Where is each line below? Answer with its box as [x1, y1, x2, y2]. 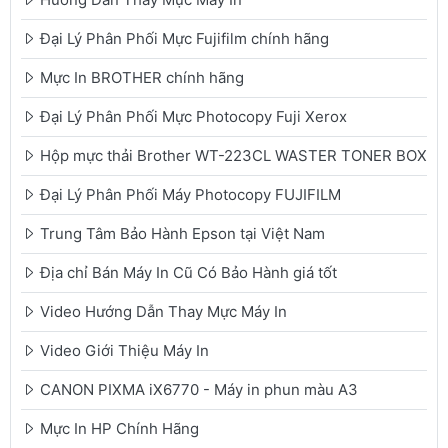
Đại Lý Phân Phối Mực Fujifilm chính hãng [40, 29, 329, 49]
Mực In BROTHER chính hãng [40, 68, 244, 88]
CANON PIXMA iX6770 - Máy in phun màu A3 [40, 380, 358, 400]
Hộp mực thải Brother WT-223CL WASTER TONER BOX [40, 146, 427, 166]
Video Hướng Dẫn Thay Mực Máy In [40, 302, 287, 322]
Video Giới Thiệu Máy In [40, 341, 209, 361]
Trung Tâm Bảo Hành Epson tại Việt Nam [40, 224, 325, 244]
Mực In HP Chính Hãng [40, 419, 199, 439]
